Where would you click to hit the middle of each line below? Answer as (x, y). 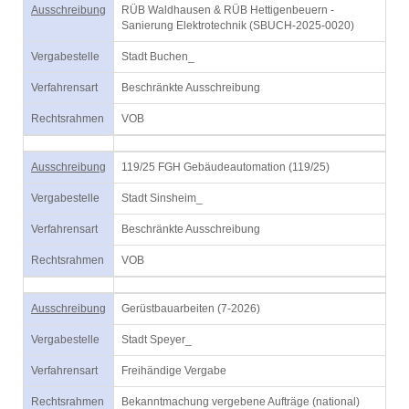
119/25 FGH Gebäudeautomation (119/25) (225, 167)
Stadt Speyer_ (157, 340)
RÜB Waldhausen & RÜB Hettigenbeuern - (228, 10)
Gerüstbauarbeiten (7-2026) (191, 309)
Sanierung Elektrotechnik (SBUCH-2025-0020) (238, 26)
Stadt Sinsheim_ (162, 198)
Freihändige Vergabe (174, 371)
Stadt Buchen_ (158, 57)
